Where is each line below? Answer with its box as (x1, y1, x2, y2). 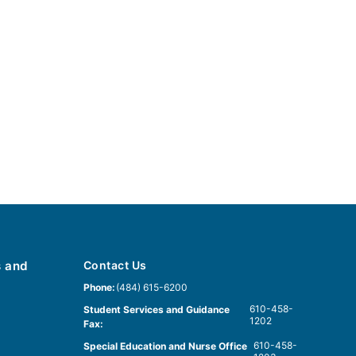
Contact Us (83, 257, 147, 272)
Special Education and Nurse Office (83, 339, 247, 352)
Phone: (83, 281, 115, 293)
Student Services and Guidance (83, 303, 230, 315)
